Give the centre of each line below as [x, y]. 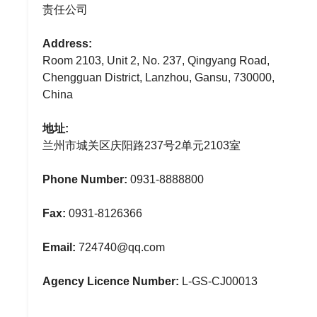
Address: [67, 44]
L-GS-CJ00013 [218, 281]
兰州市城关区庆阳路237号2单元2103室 [142, 145]
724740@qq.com [120, 247]
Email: [59, 247]
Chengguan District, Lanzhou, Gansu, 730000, [158, 77]
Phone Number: [85, 179]
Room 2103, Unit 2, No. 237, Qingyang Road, [156, 60]
